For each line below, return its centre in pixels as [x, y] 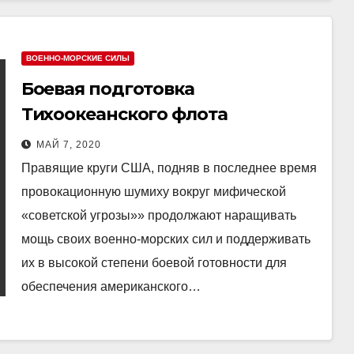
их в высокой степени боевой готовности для [154, 262]
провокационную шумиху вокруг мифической [153, 191]
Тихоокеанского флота [124, 114]
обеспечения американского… [111, 286]
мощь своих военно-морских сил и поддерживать [166, 239]
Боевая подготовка [107, 88]
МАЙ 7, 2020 [68, 144]
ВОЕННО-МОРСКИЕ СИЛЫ [77, 58]
